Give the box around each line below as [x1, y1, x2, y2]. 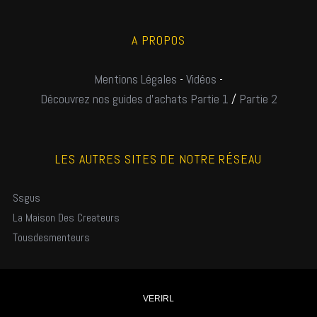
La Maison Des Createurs [12, 209, 120, 225]
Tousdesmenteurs [12, 229, 90, 245]
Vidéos [186, 70, 217, 87]
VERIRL [142, 293, 174, 304]
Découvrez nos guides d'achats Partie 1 [40, 90, 229, 107]
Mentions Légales [94, 70, 177, 87]
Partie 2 [238, 90, 277, 107]
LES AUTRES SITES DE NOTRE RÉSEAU [55, 150, 262, 167]
